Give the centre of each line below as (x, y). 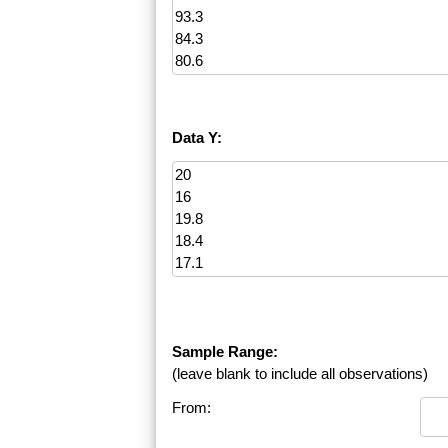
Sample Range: (225, 352)
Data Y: (197, 138)
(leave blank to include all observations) (300, 374)
